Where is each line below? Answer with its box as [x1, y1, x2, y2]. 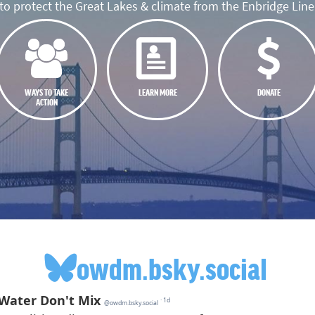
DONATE [257, 86, 281, 97]
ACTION [35, 96, 58, 107]
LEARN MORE [138, 86, 177, 97]
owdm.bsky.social [77, 251, 268, 284]
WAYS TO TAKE [25, 86, 68, 97]
